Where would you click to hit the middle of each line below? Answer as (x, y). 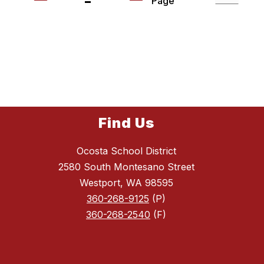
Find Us (126, 123)
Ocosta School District (126, 151)
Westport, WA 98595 (126, 183)
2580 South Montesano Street (126, 167)
